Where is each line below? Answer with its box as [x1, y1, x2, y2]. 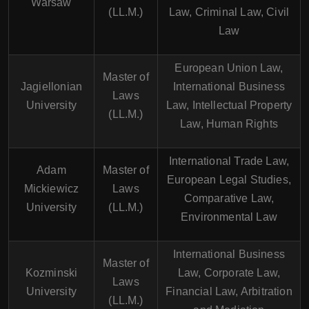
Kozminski [25, 267, 78, 279]
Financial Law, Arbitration [166, 286, 292, 297]
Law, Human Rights [180, 118, 278, 130]
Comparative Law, [183, 192, 275, 204]
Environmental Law [181, 211, 277, 223]
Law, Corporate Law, [177, 267, 281, 279]
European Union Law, [175, 62, 283, 74]
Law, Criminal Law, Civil [168, 6, 290, 18]
